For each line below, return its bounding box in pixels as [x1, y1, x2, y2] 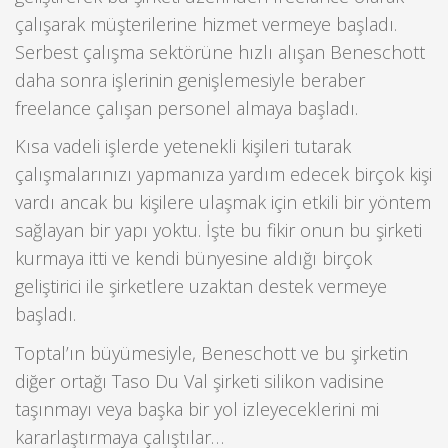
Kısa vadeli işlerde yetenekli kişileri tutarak [15, 134, 351, 159]
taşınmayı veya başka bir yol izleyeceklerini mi [15, 396, 379, 421]
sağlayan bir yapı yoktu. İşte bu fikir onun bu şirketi [15, 218, 422, 243]
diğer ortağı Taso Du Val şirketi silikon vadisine [15, 368, 384, 393]
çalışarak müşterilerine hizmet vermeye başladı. [15, 11, 397, 36]
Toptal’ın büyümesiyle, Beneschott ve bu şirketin [15, 340, 408, 365]
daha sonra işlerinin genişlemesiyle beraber [15, 67, 365, 92]
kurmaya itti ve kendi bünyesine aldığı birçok [15, 246, 372, 271]
